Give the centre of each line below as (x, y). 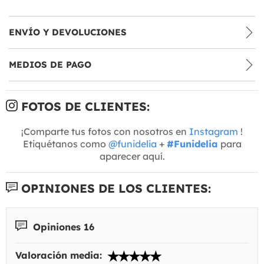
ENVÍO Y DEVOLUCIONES (68, 32)
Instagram (214, 131)
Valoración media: (60, 255)
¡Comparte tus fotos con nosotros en (105, 131)
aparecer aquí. (132, 156)
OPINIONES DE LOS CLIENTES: (114, 188)
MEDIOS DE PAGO (50, 64)
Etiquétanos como (65, 143)
